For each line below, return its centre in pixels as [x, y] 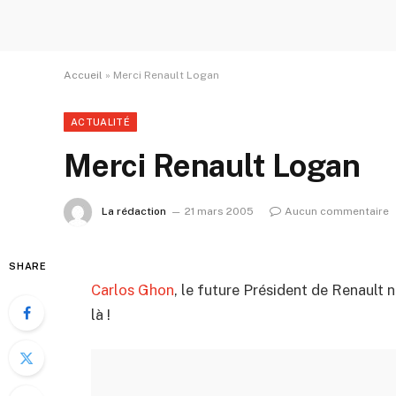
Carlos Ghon [133, 289]
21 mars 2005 [219, 212]
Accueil [83, 75]
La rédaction [134, 212]
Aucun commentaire [337, 212]
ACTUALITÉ [100, 122]
